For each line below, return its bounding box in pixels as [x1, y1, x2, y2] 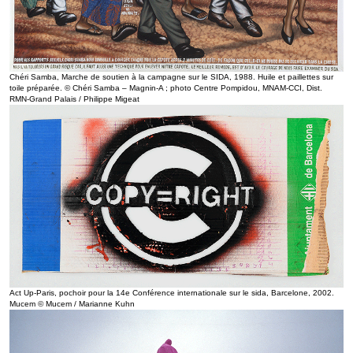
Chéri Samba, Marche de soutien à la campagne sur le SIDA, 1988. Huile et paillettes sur [9, 72, 333, 81]
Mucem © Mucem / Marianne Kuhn [9, 299, 135, 309]
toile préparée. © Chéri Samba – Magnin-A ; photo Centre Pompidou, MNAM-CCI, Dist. [9, 83, 322, 92]
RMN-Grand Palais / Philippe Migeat [9, 94, 139, 103]
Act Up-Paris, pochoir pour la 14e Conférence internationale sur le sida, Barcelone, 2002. [9, 288, 334, 298]
